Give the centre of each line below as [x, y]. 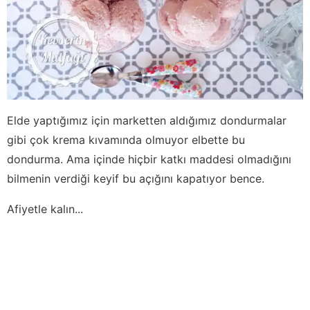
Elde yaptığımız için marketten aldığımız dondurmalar [147, 121]
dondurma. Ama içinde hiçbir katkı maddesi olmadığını [149, 159]
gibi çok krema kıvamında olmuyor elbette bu [126, 140]
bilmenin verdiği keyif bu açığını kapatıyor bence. [136, 179]
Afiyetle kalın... [45, 209]
